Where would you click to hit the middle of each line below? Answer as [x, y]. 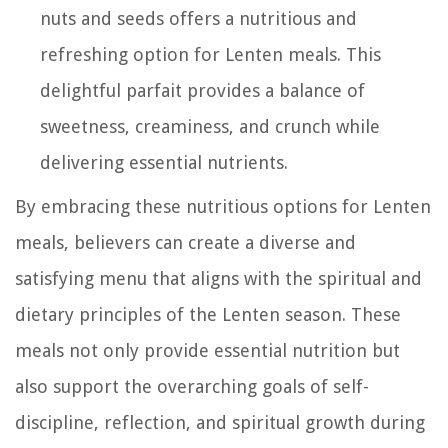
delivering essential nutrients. [164, 162]
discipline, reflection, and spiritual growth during [220, 422]
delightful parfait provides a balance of [202, 90]
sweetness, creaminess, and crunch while [210, 126]
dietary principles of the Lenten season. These [208, 314]
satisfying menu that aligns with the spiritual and [218, 278]
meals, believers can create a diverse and [185, 242]
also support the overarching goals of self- [192, 386]
